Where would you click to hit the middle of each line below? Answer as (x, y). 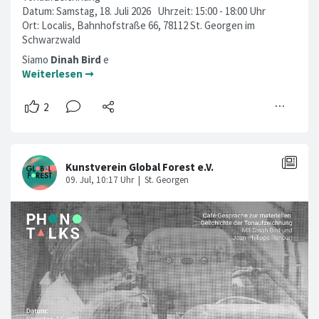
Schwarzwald (51, 40)
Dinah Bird (76, 60)
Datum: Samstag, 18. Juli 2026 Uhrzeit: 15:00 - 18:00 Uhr (147, 11)
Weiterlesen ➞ (58, 74)
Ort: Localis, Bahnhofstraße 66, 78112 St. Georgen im (138, 26)
